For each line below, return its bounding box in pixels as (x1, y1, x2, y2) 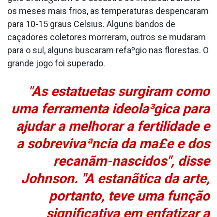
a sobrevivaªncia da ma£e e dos (16, 136, 210, 152)
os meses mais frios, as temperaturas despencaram (7, 6, 209, 16)
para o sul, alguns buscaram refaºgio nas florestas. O (7, 45, 209, 56)
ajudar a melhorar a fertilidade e (16, 118, 210, 135)
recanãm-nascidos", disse (53, 153, 210, 170)
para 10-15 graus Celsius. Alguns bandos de (7, 19, 175, 30)
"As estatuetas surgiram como (28, 83, 210, 100)
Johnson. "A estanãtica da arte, (21, 170, 210, 187)
